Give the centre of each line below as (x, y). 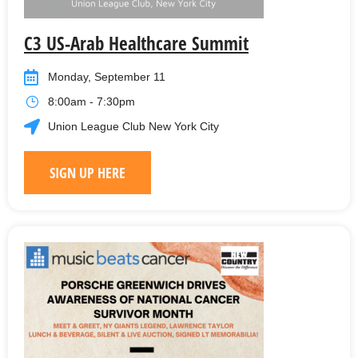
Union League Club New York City (133, 127)
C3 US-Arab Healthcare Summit (136, 44)
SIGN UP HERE (88, 173)
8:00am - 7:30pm (91, 102)
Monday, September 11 (107, 77)
